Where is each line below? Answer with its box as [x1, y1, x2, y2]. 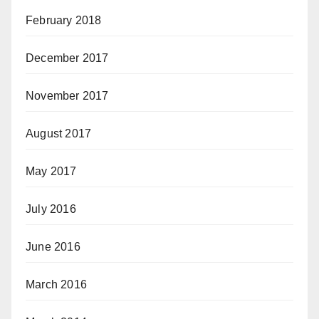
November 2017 [26, 90, 109, 102]
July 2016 [26, 203, 76, 215]
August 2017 [26, 127, 92, 140]
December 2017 [26, 52, 109, 64]
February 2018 [26, 14, 102, 26]
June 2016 [26, 241, 80, 253]
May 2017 [26, 165, 77, 177]
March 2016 [26, 278, 87, 291]
